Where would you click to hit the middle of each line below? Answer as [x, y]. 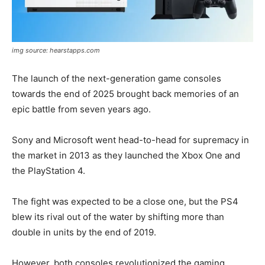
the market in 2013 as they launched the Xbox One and [126, 155]
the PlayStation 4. [49, 170]
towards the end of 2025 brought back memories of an [125, 93]
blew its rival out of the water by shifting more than [118, 216]
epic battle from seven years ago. [81, 109]
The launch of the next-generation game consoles [117, 78]
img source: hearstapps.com [56, 50]
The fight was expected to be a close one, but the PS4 [125, 201]
